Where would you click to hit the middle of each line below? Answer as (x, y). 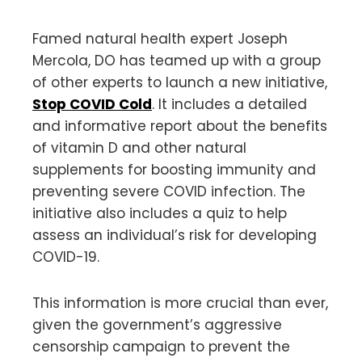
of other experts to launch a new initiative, (180, 82)
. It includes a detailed (229, 104)
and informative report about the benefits (180, 126)
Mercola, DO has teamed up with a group (177, 60)
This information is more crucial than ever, (180, 303)
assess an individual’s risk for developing (175, 235)
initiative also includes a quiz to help (160, 213)
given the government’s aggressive (157, 324)
